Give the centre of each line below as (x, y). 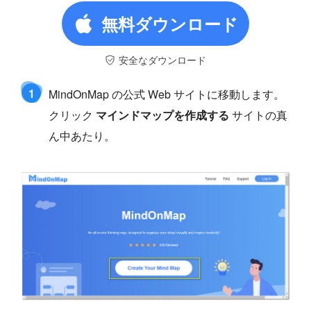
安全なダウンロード (162, 59)
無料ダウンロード (169, 23)
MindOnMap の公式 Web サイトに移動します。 (167, 94)
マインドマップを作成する (162, 115)
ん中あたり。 (82, 135)
